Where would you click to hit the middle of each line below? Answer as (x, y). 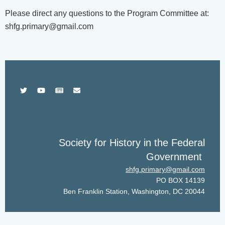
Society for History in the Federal (132, 142)
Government (176, 156)
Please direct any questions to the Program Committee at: (107, 13)
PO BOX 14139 (181, 180)
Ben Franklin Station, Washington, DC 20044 (134, 191)
